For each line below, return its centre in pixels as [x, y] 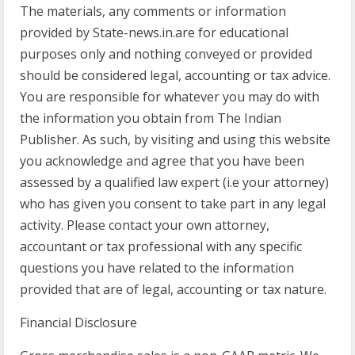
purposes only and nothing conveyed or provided [166, 54]
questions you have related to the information [157, 268]
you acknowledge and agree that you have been [162, 161]
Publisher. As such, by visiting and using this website [175, 139]
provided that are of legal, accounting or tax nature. [173, 289]
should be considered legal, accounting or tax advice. [175, 75]
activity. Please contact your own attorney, [145, 225]
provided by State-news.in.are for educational [154, 32]
